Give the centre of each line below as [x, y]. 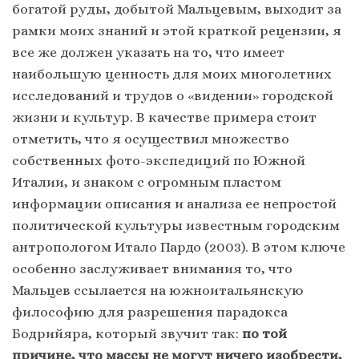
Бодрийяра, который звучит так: [127, 334]
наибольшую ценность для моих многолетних [172, 74]
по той [264, 334]
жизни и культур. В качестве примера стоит [164, 117]
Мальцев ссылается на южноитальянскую [158, 290]
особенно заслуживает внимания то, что [152, 269]
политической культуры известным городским [176, 226]
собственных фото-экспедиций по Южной [159, 161]
